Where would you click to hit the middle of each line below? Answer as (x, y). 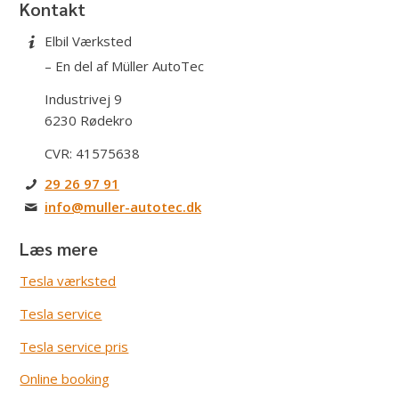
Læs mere (59, 249)
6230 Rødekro (88, 120)
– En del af (77, 66)
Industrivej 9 (83, 98)
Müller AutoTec (157, 66)
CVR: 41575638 (92, 153)
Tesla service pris (74, 346)
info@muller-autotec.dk (122, 207)
